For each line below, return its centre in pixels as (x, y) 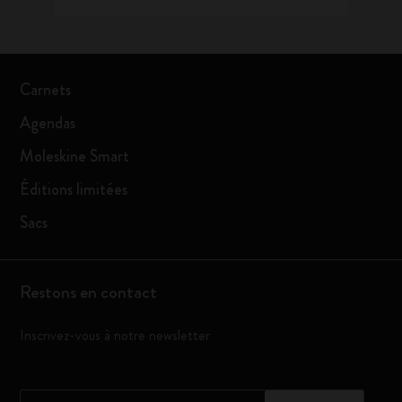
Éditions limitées (74, 189)
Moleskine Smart (75, 156)
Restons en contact (89, 292)
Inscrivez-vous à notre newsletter (115, 335)
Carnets (46, 90)
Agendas (48, 123)
